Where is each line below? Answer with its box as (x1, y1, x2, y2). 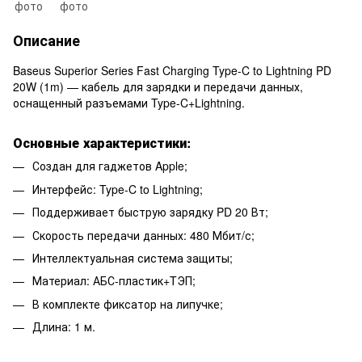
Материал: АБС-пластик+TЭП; (32, 272, 196, 289)
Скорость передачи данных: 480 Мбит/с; (32, 226, 255, 243)
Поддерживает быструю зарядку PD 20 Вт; (32, 204, 268, 221)
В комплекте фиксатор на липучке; (32, 295, 223, 312)
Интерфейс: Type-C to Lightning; (32, 180, 203, 197)
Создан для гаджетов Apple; (32, 158, 187, 175)
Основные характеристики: (13, 133, 191, 153)
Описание (13, 29, 80, 51)
